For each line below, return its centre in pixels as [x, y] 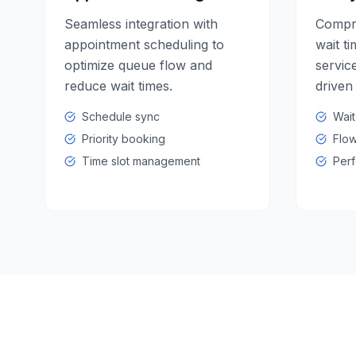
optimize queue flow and [138, 65]
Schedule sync [121, 116]
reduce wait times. [118, 86]
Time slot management [141, 161]
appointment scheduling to [144, 44]
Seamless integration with [141, 24]
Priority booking [124, 139]
